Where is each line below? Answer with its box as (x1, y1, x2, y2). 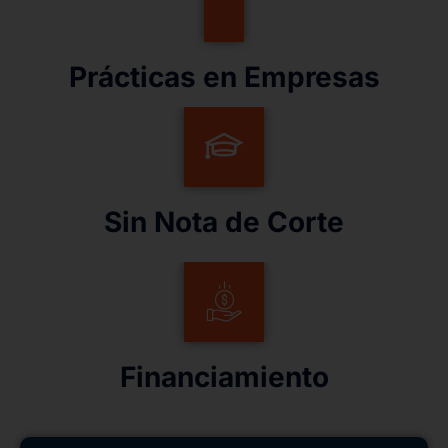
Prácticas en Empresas (68, 59, 380, 94)
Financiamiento (119, 359, 329, 394)
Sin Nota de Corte (104, 204, 344, 239)
